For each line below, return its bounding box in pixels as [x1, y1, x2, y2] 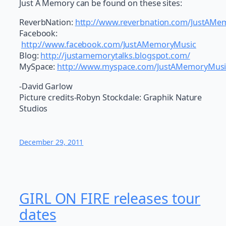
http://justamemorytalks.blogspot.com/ [40, 50, 190, 62]
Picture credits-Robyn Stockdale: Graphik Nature [19, 91, 202, 103]
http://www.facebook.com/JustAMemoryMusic [21, 39, 196, 50]
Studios [19, 102, 48, 114]
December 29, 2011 [19, 137, 84, 147]
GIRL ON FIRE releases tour [19, 189, 201, 208]
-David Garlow [19, 80, 73, 92]
